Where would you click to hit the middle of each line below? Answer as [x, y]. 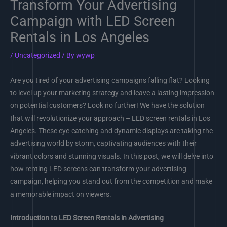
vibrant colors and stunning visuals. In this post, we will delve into [112, 156]
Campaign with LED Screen [93, 21]
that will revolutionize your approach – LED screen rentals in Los [110, 118]
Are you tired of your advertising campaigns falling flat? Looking [110, 80]
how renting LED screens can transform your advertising [98, 169]
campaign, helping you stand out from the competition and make [111, 182]
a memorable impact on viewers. [61, 194]
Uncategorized [37, 55]
